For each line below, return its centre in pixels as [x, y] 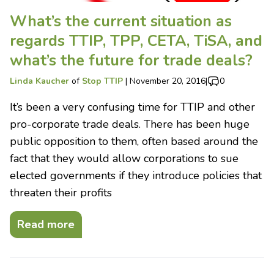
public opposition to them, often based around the [134, 141]
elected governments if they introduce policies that [136, 175]
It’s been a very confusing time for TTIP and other [132, 107]
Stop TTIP [102, 81]
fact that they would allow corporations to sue [124, 158]
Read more [46, 224]
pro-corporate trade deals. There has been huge [130, 124]
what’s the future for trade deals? [131, 60]
